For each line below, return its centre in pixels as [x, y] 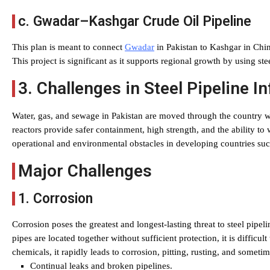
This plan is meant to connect [68, 47]
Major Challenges [85, 171]
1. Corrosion [55, 199]
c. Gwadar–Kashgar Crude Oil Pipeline [135, 21]
